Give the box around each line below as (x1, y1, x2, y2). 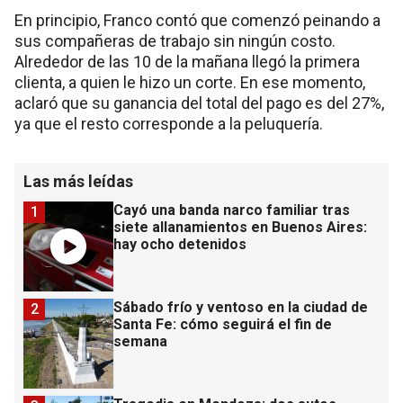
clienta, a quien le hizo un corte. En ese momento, (14, 73, 365, 93)
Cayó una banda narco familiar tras (113, 201, 350, 219)
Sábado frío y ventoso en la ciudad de (113, 299, 368, 317)
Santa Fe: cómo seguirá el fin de (113, 316, 332, 334)
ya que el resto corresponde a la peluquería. (14, 114, 323, 134)
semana (113, 333, 167, 351)
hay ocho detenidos (113, 236, 246, 254)
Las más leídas (23, 172, 133, 192)
